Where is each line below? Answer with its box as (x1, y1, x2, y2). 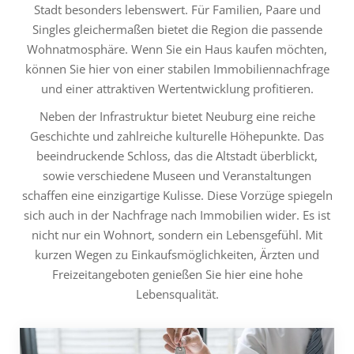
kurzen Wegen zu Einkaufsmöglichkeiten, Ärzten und (35, 247, 319, 262)
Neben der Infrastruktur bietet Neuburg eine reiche (39, 108, 315, 124)
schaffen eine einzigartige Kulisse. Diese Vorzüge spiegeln (21, 187, 333, 203)
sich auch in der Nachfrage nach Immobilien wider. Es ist (24, 207, 330, 223)
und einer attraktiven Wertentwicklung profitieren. (40, 81, 314, 96)
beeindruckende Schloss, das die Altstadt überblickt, (36, 148, 318, 164)
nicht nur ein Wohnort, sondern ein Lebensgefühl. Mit (32, 227, 322, 243)
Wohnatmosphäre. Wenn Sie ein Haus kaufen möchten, (27, 41, 327, 57)
